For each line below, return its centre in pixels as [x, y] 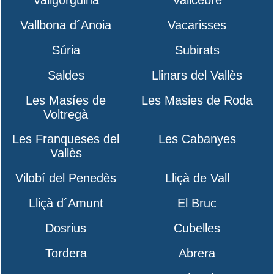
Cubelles [197, 228]
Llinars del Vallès [197, 75]
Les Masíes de [66, 100]
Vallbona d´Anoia [66, 25]
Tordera [66, 253]
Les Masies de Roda [197, 100]
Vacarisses [197, 25]
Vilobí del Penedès [66, 178]
